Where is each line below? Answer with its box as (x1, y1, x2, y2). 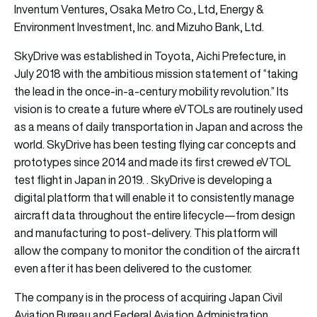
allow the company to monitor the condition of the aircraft (14, 242, 300, 258)
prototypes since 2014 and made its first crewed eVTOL (14, 154, 291, 170)
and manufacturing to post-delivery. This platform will (14, 224, 277, 241)
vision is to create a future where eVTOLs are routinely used (14, 100, 303, 117)
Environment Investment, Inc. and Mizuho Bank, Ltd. (14, 18, 264, 35)
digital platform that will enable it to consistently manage (14, 189, 294, 205)
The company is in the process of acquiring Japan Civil (14, 289, 282, 305)
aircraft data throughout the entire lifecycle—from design (14, 207, 295, 223)
